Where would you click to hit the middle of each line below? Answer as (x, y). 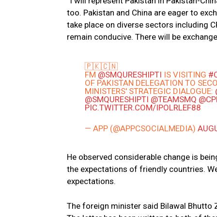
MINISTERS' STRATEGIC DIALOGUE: (150, 91)
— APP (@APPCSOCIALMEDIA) (141, 129)
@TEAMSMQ (174, 100)
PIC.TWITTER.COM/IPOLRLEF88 (143, 108)
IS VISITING (185, 75)
